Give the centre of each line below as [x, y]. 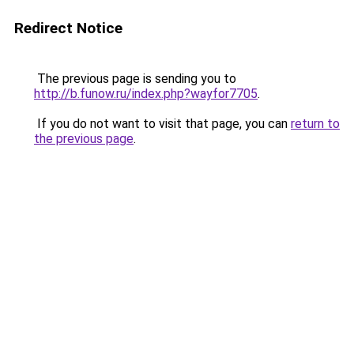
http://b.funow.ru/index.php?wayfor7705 [146, 94]
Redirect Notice [68, 28]
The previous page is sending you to [135, 79]
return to [315, 124]
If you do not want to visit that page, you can [162, 124]
